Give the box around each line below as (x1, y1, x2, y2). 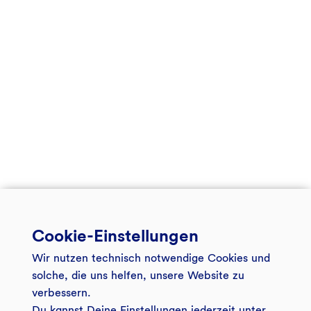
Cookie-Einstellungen (32, 225, 199, 246)
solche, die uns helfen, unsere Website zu (32, 268, 244, 282)
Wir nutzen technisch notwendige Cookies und (32, 251, 270, 264)
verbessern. (32, 285, 91, 299)
